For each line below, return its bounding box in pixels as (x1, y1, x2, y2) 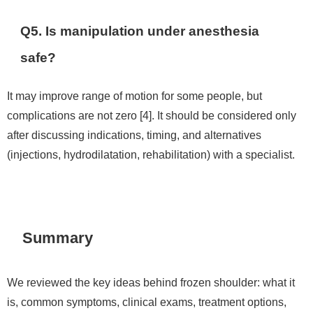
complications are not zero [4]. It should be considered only (7, 109, 296, 121)
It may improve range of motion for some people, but (7, 89, 262, 101)
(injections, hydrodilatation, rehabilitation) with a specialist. (7, 148, 295, 160)
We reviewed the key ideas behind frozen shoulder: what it (7, 277, 295, 289)
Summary (22, 229, 94, 245)
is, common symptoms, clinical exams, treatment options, (7, 296, 286, 308)
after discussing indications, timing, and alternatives (7, 129, 261, 140)
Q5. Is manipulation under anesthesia (20, 24, 260, 38)
